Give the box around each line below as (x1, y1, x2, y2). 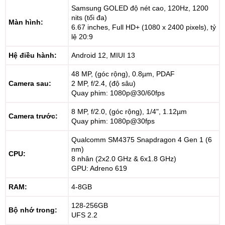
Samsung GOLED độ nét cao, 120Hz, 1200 (71, 4, 208, 12)
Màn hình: (9, 18, 43, 26)
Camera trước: (9, 112, 58, 120)
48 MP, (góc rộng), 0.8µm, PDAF (71, 70, 175, 78)
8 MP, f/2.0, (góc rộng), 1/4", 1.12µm (71, 107, 187, 116)
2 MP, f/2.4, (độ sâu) (71, 79, 136, 87)
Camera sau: (9, 79, 51, 87)
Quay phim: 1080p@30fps (71, 117, 155, 125)
